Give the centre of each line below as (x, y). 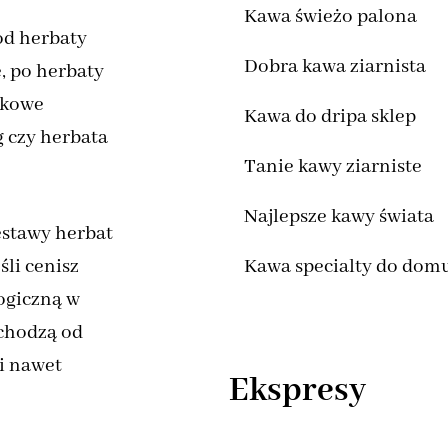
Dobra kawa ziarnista (335, 67)
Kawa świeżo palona (331, 17)
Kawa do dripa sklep (330, 117)
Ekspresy (298, 391)
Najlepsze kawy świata (339, 217)
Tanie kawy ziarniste (333, 167)
